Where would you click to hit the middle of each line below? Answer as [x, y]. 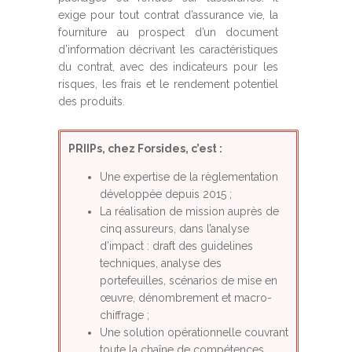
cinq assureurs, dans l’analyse [174, 229]
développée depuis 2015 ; [166, 194]
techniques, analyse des [161, 263]
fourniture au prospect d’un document [168, 32]
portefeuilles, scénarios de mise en [189, 280]
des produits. [92, 101]
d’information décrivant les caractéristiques [168, 49]
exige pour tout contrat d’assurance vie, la [168, 15]
